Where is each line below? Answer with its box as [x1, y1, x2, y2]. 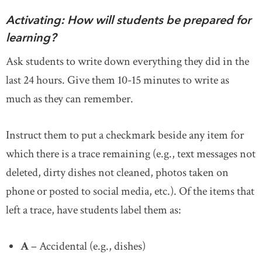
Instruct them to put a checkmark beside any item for [6, 127, 244, 143]
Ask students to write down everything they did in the [6, 53, 249, 69]
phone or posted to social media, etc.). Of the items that [6, 183, 254, 199]
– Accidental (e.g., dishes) [29, 238, 146, 254]
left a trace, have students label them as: [6, 202, 181, 218]
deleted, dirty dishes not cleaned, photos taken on [6, 164, 229, 180]
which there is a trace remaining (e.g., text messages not [6, 146, 256, 161]
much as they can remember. [6, 91, 133, 106]
